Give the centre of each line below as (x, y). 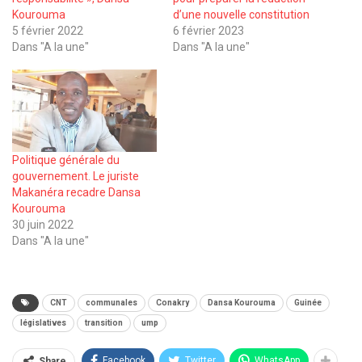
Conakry (173, 303)
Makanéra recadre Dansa (76, 193)
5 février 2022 (48, 30)
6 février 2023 (208, 30)
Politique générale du (66, 160)
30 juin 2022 (43, 225)
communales (112, 303)
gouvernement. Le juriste (76, 177)
